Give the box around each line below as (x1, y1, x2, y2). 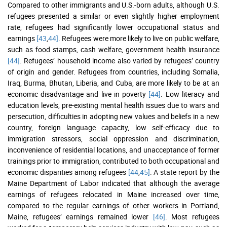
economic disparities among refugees (8, 167, 128, 177)
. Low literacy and (161, 89, 220, 99)
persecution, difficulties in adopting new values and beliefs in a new (8, 111, 219, 122)
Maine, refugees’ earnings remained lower (8, 212, 153, 222)
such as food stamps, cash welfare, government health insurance (8, 45, 219, 55)
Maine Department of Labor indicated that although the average (8, 178, 219, 188)
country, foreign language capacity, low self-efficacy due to (8, 123, 219, 133)
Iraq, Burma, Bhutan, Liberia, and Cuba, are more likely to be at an (8, 78, 219, 88)
